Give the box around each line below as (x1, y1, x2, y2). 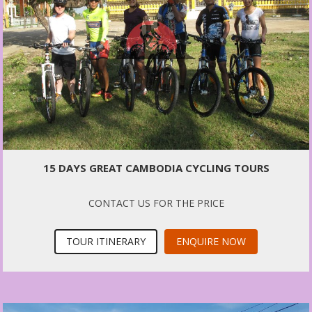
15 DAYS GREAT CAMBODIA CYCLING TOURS (42, 160, 270, 175)
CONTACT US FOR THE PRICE (88, 196, 224, 210)
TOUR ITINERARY (66, 234, 146, 248)
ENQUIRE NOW (176, 234, 246, 248)
